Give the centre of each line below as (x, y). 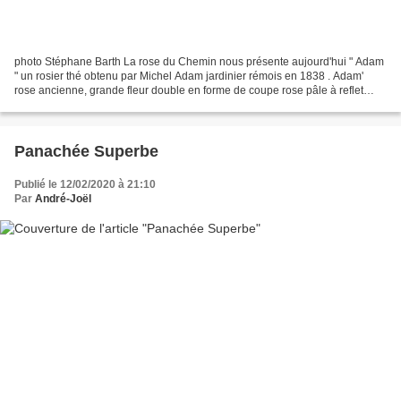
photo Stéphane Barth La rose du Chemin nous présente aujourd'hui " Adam (199, 61)
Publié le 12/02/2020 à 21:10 (85, 184)
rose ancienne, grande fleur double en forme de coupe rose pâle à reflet (189, 90)
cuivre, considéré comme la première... (108, 104)
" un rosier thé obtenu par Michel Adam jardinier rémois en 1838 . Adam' (189, 76)
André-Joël (63, 198)
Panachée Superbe (86, 151)
